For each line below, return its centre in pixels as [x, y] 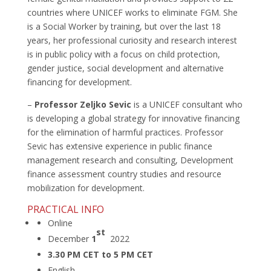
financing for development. [79, 82]
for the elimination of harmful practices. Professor [125, 132]
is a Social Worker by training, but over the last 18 [124, 27]
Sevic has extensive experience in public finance [119, 146]
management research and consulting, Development [130, 160]
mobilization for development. [86, 188]
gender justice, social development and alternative [125, 68]
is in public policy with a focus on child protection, [123, 54]
